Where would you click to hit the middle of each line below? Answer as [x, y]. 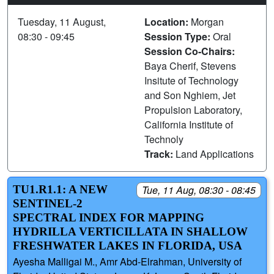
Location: [168, 21]
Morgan [207, 21]
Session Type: [179, 36]
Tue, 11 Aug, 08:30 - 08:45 [199, 190]
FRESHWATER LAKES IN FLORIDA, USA [128, 245]
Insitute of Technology [191, 80]
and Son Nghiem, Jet [190, 95]
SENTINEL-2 [48, 203]
